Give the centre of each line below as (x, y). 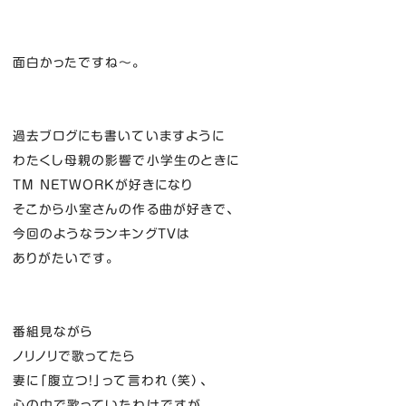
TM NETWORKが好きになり (103, 184)
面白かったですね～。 (77, 62)
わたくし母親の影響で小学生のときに (126, 160)
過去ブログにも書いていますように (119, 135)
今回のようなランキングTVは (101, 233)
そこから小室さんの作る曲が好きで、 (124, 209)
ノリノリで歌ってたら (74, 356)
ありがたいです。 (64, 258)
